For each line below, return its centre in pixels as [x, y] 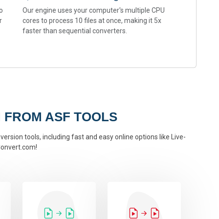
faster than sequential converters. [75, 31]
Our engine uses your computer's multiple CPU [94, 11]
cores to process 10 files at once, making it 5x [92, 21]
